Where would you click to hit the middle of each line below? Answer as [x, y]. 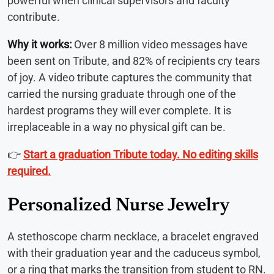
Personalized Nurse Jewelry [119, 206]
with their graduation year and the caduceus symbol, [134, 253]
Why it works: [39, 45]
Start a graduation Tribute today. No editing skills [141, 155]
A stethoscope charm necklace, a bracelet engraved [133, 237]
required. [29, 171]
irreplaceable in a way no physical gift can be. [117, 127]
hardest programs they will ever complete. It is [119, 111]
